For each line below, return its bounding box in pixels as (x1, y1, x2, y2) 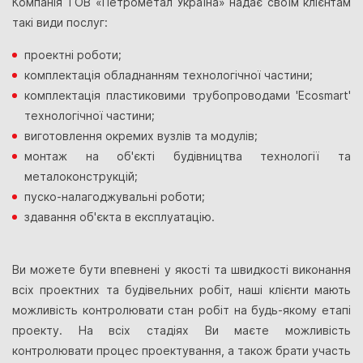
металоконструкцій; (24, 169, 138, 184)
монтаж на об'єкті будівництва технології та (24, 149, 351, 164)
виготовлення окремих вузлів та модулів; (24, 129, 258, 143)
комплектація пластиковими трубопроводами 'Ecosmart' (24, 88, 351, 103)
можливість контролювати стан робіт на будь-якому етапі (12, 303, 351, 318)
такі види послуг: (12, 15, 108, 30)
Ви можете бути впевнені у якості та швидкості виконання (12, 263, 351, 277)
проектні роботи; (24, 48, 122, 62)
